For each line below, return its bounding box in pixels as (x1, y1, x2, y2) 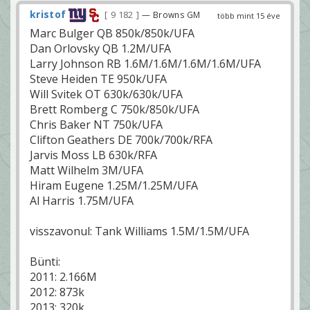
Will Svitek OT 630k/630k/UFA (30, 86, 183, 102)
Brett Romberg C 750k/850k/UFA (30, 102, 199, 117)
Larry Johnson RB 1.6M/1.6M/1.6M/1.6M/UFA (30, 56, 261, 71)
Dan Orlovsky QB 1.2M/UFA (30, 41, 171, 56)
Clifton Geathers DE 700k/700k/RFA (30, 132, 212, 147)
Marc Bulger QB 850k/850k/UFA (30, 26, 194, 41)
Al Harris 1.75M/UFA (30, 193, 134, 208)
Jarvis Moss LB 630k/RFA (30, 147, 157, 163)
